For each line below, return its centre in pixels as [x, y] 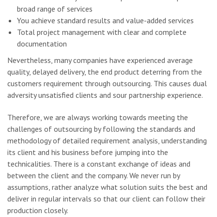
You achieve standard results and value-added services [105, 20]
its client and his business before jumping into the [88, 152]
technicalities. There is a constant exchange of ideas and [99, 163]
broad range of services [55, 8]
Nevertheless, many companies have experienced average [100, 60]
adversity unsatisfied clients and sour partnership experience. [105, 95]
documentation [42, 43]
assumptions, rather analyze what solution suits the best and [107, 187]
